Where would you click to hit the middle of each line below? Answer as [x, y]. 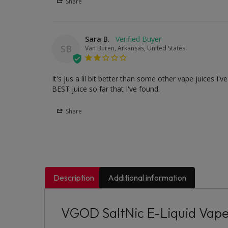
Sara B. [97, 39]
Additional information [147, 177]
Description [74, 177]
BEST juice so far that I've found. [106, 89]
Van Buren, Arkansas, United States [135, 48]
